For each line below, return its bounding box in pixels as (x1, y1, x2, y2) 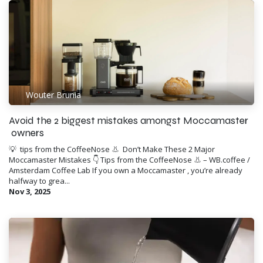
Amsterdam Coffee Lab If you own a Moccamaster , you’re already (9, 164, 242, 176)
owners (9, 126, 44, 139)
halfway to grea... (9, 175, 70, 186)
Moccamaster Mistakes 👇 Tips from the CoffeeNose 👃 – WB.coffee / (9, 154, 250, 165)
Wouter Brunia (25, 89, 81, 101)
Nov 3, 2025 (9, 186, 50, 197)
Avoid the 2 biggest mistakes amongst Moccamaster (9, 114, 248, 127)
